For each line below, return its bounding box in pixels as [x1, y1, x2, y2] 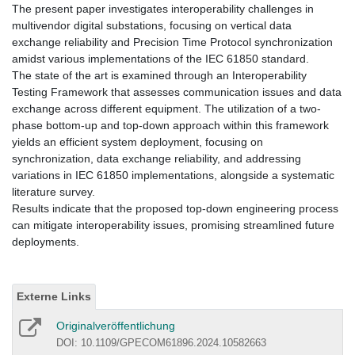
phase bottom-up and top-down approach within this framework [12, 119, 329, 132]
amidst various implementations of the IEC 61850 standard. [12, 52, 309, 66]
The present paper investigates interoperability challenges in [12, 2, 314, 16]
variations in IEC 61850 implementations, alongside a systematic [12, 169, 334, 182]
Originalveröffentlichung [56, 319, 175, 333]
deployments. [12, 235, 79, 249]
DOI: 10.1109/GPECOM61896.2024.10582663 [56, 337, 266, 349]
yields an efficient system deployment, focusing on [12, 136, 263, 149]
